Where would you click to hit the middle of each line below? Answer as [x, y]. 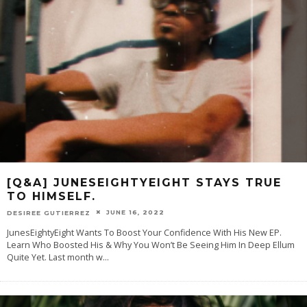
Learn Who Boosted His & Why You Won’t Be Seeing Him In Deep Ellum [151, 245]
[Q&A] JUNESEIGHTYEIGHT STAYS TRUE [144, 182]
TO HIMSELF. [51, 196]
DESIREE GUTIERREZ [49, 212]
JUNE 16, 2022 [135, 212]
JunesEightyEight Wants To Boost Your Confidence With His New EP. [144, 233]
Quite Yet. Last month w [55, 258]
